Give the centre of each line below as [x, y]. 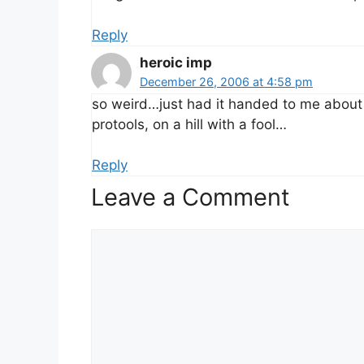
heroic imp [176, 62]
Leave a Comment [191, 197]
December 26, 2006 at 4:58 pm [226, 81]
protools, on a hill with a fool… [189, 124]
